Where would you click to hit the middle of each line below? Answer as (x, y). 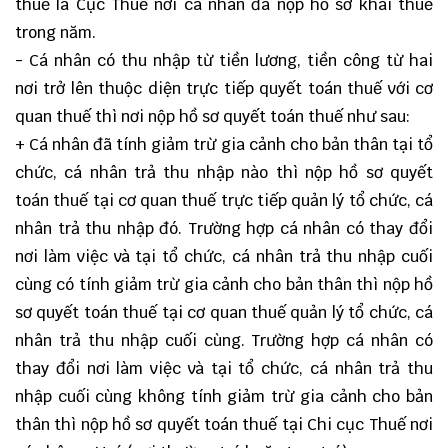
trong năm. (55, 32)
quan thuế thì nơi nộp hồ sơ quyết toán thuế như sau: (212, 116)
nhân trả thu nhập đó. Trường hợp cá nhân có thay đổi (224, 228)
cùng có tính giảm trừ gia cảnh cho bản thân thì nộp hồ (224, 284)
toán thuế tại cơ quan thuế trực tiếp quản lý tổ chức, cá (224, 200)
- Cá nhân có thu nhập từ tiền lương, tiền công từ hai (224, 60)
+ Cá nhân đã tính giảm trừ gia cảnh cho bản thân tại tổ (224, 144)
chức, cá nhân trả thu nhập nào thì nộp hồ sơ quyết (224, 172)
